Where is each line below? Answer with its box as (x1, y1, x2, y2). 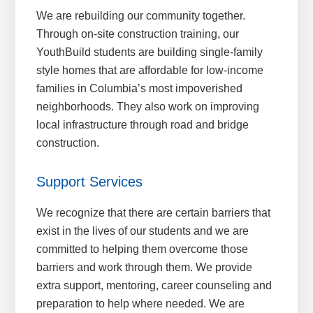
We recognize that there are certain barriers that (36, 207, 271, 219)
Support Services (36, 174, 143, 190)
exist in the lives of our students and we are (36, 225, 249, 238)
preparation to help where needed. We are (36, 298, 245, 310)
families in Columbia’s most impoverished (36, 82, 243, 95)
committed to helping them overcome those (36, 243, 249, 256)
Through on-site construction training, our (36, 28, 240, 41)
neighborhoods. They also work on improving (36, 101, 260, 113)
